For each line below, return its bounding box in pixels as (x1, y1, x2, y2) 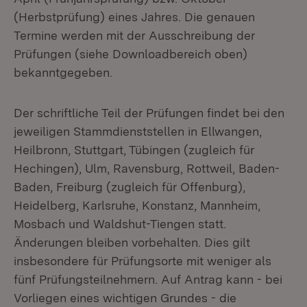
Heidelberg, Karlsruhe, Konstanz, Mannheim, (14, 198, 260, 212)
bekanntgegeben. (14, 65, 112, 79)
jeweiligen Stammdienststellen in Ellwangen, (14, 124, 262, 138)
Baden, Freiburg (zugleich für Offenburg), (14, 180, 245, 194)
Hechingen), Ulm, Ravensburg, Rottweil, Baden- (14, 161, 280, 175)
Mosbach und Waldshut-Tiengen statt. (14, 217, 226, 231)
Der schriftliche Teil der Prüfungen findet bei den (14, 106, 284, 120)
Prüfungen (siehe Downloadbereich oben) (14, 47, 247, 61)
